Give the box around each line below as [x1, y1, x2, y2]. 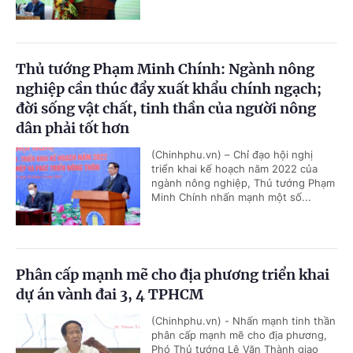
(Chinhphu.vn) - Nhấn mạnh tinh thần [151, 314, 336, 328]
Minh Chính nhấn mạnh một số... [151, 191, 311, 204]
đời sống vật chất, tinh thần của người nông [16, 99, 316, 118]
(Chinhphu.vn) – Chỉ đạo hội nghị [151, 148, 313, 162]
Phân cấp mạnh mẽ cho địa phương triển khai [16, 266, 329, 284]
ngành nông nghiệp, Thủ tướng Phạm [151, 176, 335, 190]
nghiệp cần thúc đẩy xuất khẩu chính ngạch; [16, 80, 321, 98]
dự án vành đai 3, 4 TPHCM [16, 285, 203, 304]
